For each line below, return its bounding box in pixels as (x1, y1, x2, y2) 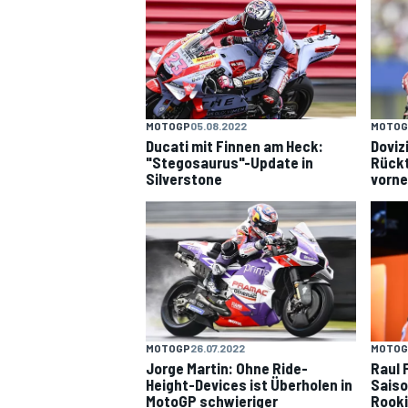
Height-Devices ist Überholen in (146, 374, 352, 393)
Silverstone (146, 169, 222, 189)
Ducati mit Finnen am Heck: (146, 137, 323, 156)
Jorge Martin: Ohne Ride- (146, 358, 308, 377)
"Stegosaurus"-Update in (146, 153, 313, 172)
